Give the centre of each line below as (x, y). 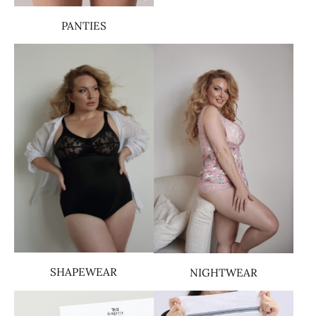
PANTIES (84, 26)
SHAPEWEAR (84, 272)
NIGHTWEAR (223, 273)
